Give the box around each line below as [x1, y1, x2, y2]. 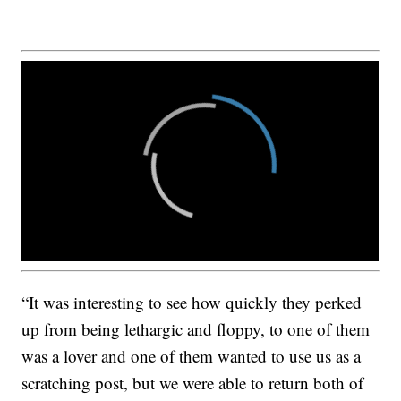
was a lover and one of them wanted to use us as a [21, 344, 362, 367]
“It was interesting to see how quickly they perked [21, 290, 363, 313]
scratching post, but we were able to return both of [21, 371, 364, 394]
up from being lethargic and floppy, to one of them [21, 317, 371, 340]
